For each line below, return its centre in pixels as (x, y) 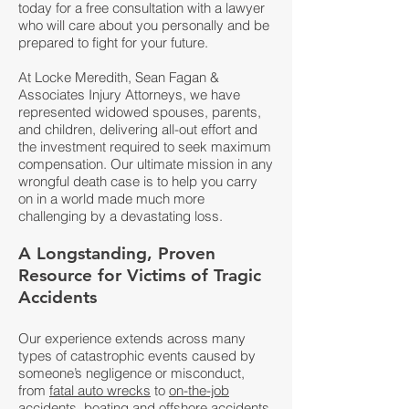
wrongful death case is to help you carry (138, 181)
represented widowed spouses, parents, (140, 112)
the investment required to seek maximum (145, 147)
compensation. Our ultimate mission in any (146, 164)
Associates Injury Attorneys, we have (129, 94)
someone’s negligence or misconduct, (131, 373)
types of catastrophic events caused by (137, 356)
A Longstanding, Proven (117, 253)
